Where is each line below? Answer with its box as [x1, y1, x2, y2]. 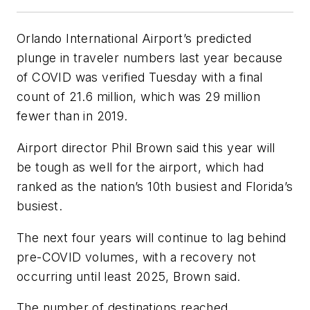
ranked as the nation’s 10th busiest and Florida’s [17, 179, 293, 194]
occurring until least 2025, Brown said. [17, 268, 241, 284]
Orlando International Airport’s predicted [17, 31, 252, 46]
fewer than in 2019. [17, 109, 128, 124]
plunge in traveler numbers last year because [17, 51, 283, 66]
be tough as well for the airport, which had [17, 160, 264, 175]
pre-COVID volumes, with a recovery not [17, 249, 257, 264]
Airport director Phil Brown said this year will [17, 140, 275, 156]
